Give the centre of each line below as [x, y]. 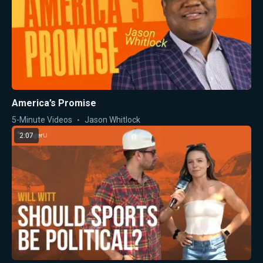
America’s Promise [54, 103]
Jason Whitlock [112, 119]
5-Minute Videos [42, 119]
